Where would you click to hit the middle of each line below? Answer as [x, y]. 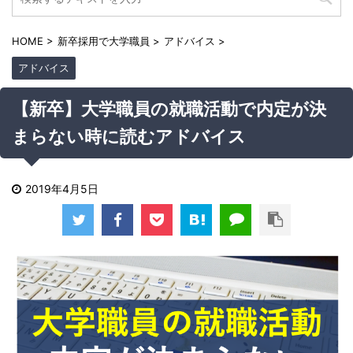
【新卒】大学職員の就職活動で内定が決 [169, 109]
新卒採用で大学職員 [104, 41]
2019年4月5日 [62, 188]
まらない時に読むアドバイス [129, 136]
